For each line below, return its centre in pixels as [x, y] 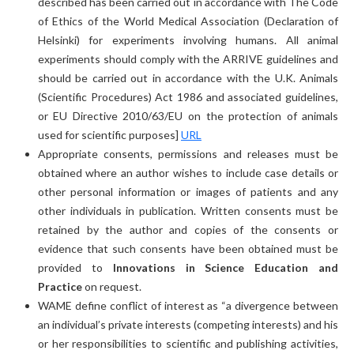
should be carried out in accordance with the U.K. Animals [188, 77]
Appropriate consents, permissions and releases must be [188, 153]
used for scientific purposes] [109, 134]
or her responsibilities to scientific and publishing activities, [188, 343]
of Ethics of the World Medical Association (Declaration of [188, 21]
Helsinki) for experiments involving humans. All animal [188, 40]
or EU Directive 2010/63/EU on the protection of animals [188, 115]
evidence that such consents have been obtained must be [188, 248]
